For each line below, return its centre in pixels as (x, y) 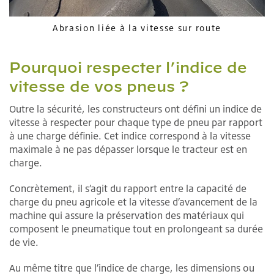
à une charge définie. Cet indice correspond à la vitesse (130, 135)
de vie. (24, 242)
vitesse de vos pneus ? (99, 86)
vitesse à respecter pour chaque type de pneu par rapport (136, 122)
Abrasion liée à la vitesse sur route (137, 28)
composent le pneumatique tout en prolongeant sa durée (136, 228)
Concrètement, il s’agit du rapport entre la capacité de (128, 188)
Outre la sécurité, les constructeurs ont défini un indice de (135, 109)
